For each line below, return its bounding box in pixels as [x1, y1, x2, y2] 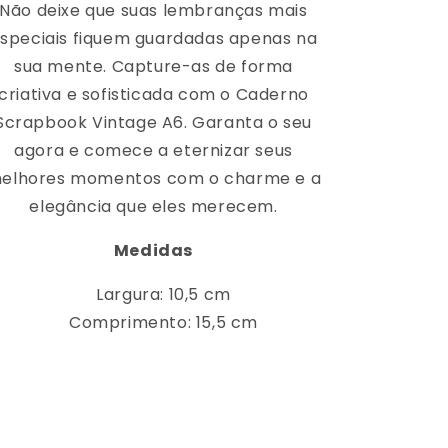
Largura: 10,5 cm [96, 282, 231, 306]
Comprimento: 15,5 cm [69, 310, 258, 334]
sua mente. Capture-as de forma [13, 54, 293, 78]
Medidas [113, 238, 194, 262]
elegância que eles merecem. [29, 194, 278, 218]
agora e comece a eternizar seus [14, 138, 293, 162]
